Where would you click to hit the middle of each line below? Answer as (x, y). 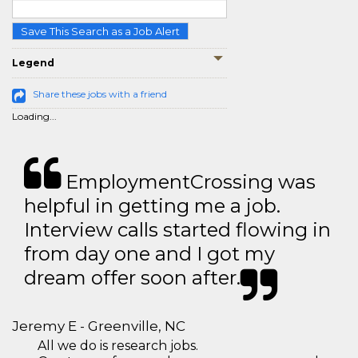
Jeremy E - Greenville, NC (99, 326)
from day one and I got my (149, 254)
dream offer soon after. (132, 278)
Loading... (34, 116)
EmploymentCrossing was (188, 182)
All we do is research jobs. (118, 346)
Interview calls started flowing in (177, 230)
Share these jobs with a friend (100, 94)
